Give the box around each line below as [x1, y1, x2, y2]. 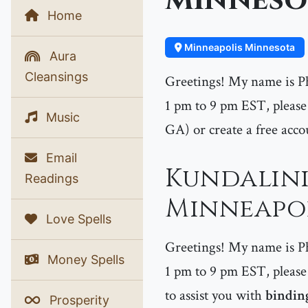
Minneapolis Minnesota [182, 41, 295, 53]
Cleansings [25, 69, 88, 84]
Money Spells [44, 252, 124, 267]
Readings [25, 171, 78, 186]
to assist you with [165, 286, 265, 305]
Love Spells [43, 212, 111, 226]
